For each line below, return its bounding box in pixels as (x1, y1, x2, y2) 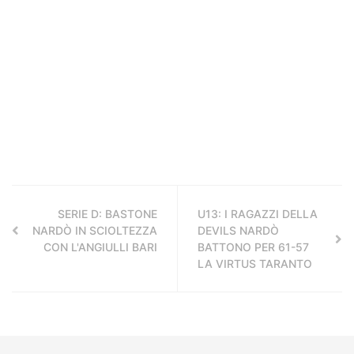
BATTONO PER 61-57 (198, 239, 309, 254)
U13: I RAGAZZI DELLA (198, 206, 318, 220)
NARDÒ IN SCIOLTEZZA (32, 223, 157, 237)
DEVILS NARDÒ (198, 223, 279, 237)
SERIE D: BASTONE (58, 206, 157, 220)
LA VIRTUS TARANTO (198, 256, 312, 270)
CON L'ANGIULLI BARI (43, 239, 157, 254)
